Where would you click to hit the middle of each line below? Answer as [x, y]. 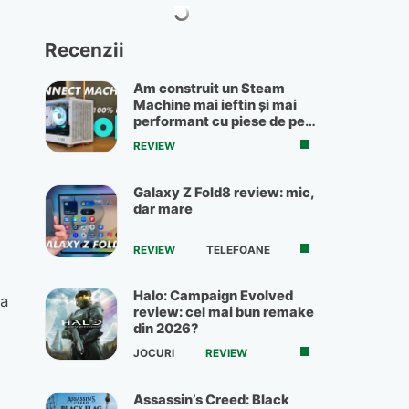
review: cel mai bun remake [224, 313]
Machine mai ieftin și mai [215, 105]
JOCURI [154, 354]
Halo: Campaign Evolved [213, 296]
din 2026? [166, 329]
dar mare [163, 209]
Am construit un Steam [209, 88]
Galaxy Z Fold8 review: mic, [224, 192]
